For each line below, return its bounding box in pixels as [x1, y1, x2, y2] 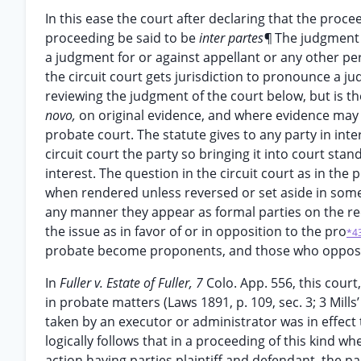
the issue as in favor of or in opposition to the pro [45, 222, 346, 240]
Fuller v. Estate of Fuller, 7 [60, 274, 206, 292]
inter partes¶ [199, 29, 275, 47]
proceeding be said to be [45, 29, 199, 47]
